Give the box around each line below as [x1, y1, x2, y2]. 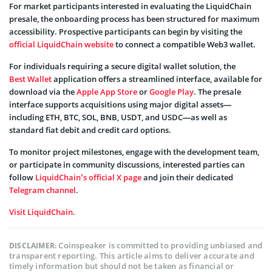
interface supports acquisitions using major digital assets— [9, 99, 231, 110]
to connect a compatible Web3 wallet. [114, 39, 256, 50]
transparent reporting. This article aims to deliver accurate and [9, 250, 254, 262]
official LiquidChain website [9, 39, 114, 50]
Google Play [149, 86, 194, 98]
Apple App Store [76, 86, 137, 98]
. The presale [194, 86, 241, 98]
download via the [9, 86, 76, 98]
